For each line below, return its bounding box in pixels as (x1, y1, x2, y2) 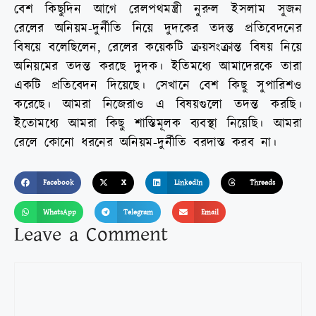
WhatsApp (42, 206, 76, 217)
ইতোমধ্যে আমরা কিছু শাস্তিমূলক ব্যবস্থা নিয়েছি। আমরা (14, 115, 302, 133)
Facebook (42, 177, 74, 188)
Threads (250, 177, 276, 188)
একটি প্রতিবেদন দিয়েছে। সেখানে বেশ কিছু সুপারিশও (14, 77, 302, 95)
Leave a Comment (14, 220, 168, 250)
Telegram (123, 206, 154, 217)
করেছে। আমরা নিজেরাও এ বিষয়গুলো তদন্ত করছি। (14, 96, 302, 114)
